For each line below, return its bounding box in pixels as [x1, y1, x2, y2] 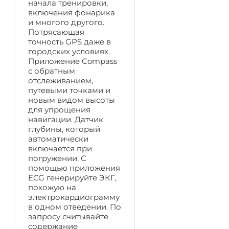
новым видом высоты [28, 95, 115, 105]
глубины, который [28, 124, 100, 134]
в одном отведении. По [28, 201, 121, 212]
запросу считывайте [28, 211, 108, 221]
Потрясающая [28, 27, 84, 37]
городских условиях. [28, 46, 110, 56]
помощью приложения [28, 163, 120, 173]
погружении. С [28, 153, 86, 163]
